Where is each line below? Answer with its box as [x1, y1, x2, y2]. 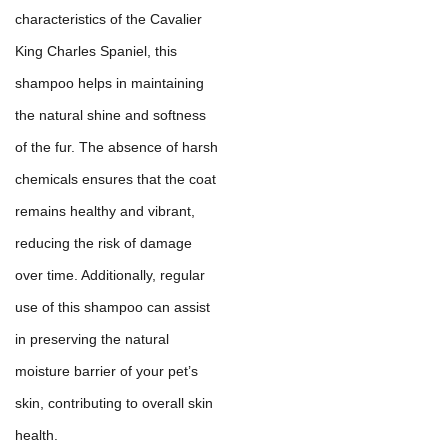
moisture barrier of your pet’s [15, 363, 198, 380]
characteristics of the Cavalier [15, 11, 202, 28]
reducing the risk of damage [15, 235, 192, 252]
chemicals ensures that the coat [15, 171, 216, 188]
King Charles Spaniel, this [15, 43, 177, 60]
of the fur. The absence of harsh [15, 139, 218, 156]
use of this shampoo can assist [15, 299, 210, 316]
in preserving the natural [15, 331, 169, 348]
